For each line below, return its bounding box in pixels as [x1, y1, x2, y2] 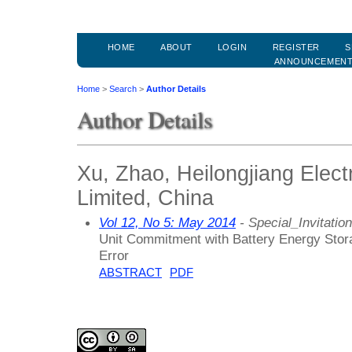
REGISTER [272, 42, 320, 53]
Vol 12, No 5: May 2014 [99, 214, 236, 230]
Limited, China [77, 185, 214, 210]
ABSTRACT [99, 266, 162, 279]
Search [109, 84, 137, 94]
